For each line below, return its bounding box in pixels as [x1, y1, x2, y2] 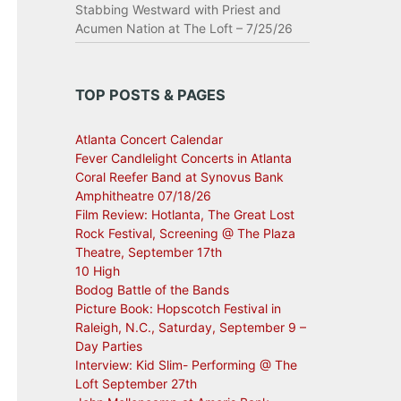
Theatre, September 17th [74, 244, 222, 260]
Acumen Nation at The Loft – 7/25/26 [74, 21, 293, 36]
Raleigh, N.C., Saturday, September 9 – [74, 320, 306, 335]
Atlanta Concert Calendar [74, 132, 223, 147]
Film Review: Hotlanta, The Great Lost [74, 207, 294, 222]
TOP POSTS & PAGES [74, 86, 226, 104]
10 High [74, 263, 120, 278]
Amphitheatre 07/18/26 [74, 188, 211, 203]
